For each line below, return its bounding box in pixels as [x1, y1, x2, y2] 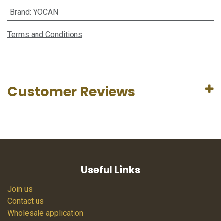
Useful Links [81, 163, 140, 177]
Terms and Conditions [7, 30, 82, 39]
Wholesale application [7, 208, 83, 218]
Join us [7, 184, 33, 194]
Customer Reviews [7, 82, 135, 101]
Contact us [7, 196, 44, 206]
